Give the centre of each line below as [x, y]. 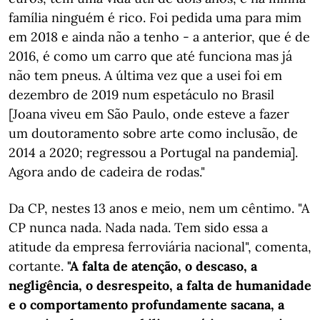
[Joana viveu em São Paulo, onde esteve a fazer [149, 114]
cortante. [38, 266]
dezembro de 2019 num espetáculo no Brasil [141, 95]
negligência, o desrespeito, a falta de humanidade [160, 285]
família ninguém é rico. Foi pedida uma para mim [155, 17]
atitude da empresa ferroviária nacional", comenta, [160, 247]
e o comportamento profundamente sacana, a [146, 305]
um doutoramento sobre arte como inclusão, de [153, 133]
